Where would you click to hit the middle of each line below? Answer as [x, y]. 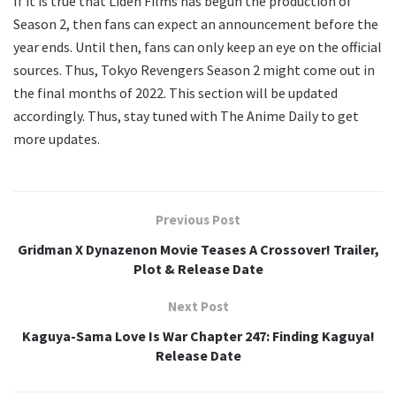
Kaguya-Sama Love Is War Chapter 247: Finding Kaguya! [198, 336]
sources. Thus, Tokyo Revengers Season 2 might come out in [194, 70]
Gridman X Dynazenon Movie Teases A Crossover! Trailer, [198, 250]
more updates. [57, 139]
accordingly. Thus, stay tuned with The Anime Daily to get [186, 116]
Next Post [198, 307]
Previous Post [198, 220]
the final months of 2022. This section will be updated [175, 93]
